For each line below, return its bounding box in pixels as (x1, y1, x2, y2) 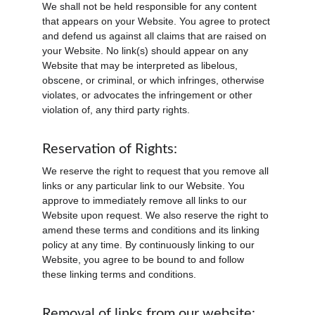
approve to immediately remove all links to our (42, 195, 250, 206)
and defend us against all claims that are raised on (42, 30, 269, 41)
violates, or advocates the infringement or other (42, 89, 255, 101)
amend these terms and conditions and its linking (42, 224, 262, 236)
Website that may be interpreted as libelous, (42, 60, 240, 71)
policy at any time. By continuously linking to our (42, 239, 257, 250)
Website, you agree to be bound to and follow (42, 254, 247, 265)
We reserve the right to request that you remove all (42, 165, 271, 176)
